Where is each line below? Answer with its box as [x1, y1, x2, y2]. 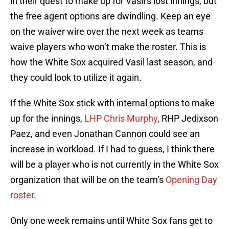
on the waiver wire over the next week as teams [10, 26, 203, 37]
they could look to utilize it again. [10, 72, 142, 83]
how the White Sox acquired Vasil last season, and [10, 57, 213, 68]
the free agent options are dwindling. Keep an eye [10, 11, 211, 22]
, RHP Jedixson [157, 113, 218, 124]
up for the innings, [10, 113, 84, 124]
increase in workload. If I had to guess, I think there [10, 144, 215, 155]
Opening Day [166, 174, 217, 186]
